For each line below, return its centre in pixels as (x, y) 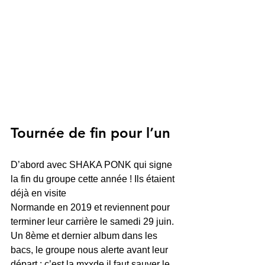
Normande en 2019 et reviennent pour (91, 207)
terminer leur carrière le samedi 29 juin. (93, 222)
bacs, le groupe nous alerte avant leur (91, 250)
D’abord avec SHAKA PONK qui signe (93, 165)
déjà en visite (38, 193)
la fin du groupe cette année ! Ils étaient (94, 179)
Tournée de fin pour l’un (91, 133)
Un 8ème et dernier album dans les (85, 236)
